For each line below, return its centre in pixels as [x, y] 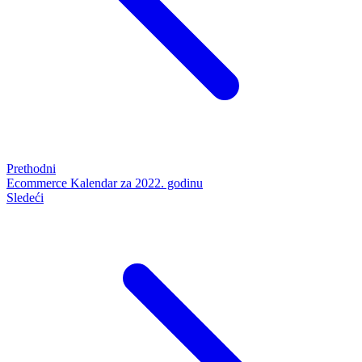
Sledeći [25, 198]
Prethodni [31, 169]
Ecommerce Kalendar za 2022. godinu [105, 183]
